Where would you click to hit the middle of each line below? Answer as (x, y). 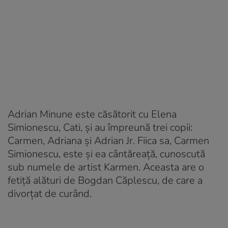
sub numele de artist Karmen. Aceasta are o (106, 167)
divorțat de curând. (50, 193)
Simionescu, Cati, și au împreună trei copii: (100, 127)
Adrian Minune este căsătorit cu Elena (92, 114)
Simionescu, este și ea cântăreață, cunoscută (106, 154)
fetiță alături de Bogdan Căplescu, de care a (105, 180)
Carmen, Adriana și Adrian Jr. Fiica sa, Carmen (108, 140)
